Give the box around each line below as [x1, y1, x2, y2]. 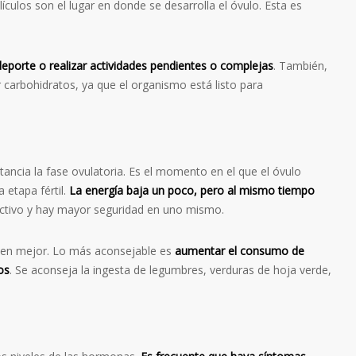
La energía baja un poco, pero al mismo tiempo [69, 183, 315, 199]
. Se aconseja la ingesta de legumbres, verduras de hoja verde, [10, 262, 331, 278]
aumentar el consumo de [175, 243, 304, 259]
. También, [273, 58, 327, 74]
